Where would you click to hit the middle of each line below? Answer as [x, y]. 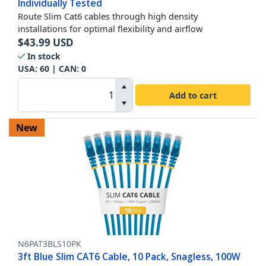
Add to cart [193, 95]
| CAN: [65, 69]
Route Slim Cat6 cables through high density [108, 16]
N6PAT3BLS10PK [50, 244]
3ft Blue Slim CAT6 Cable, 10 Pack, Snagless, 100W [129, 257]
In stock [44, 56]
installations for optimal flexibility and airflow [110, 29]
